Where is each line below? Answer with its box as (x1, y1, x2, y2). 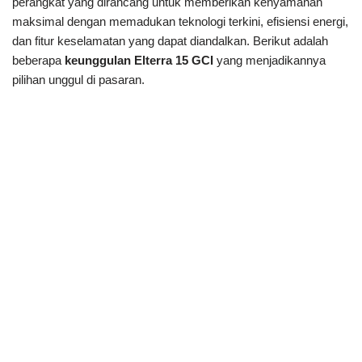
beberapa (12, 53, 65, 68)
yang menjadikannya (213, 53, 326, 68)
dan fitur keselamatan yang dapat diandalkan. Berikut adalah (12, 34, 328, 48)
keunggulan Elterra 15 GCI (65, 53, 213, 68)
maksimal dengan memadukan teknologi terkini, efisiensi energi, (12, 15, 348, 29)
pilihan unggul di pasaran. (12, 73, 145, 87)
